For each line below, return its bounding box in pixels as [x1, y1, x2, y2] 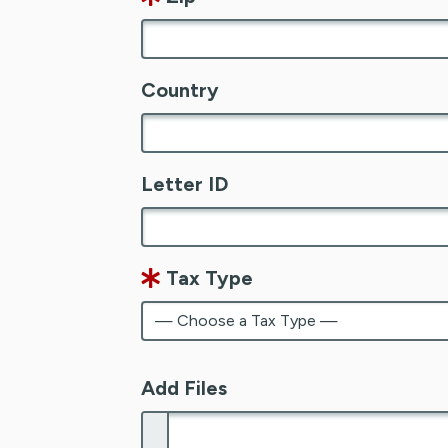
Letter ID [141, 171, 228, 196]
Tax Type [161, 265, 253, 290]
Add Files [141, 375, 227, 400]
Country [141, 77, 219, 102]
